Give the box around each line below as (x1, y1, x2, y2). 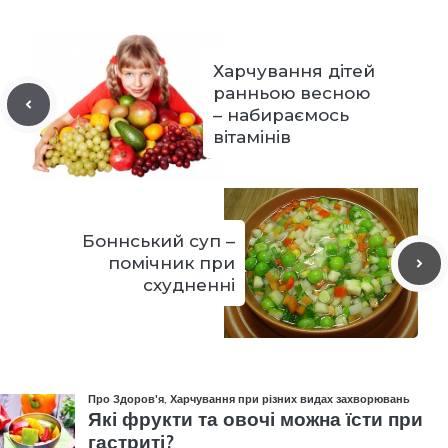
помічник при (108, 253, 235, 274)
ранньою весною (213, 83, 370, 104)
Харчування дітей (213, 61, 375, 82)
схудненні (143, 275, 235, 296)
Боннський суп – (82, 231, 235, 252)
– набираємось (213, 105, 349, 126)
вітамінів (213, 127, 291, 148)
